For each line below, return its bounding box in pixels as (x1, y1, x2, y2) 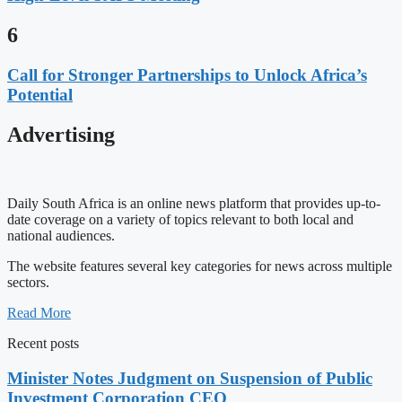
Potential (7, 85, 73, 105)
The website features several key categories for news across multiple (7, 258, 392, 274)
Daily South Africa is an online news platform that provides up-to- (7, 195, 380, 211)
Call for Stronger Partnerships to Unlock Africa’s (7, 66, 367, 85)
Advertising (7, 123, 115, 146)
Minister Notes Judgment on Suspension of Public (7, 368, 372, 388)
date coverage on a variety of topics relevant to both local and (7, 211, 354, 227)
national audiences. (7, 227, 118, 243)
